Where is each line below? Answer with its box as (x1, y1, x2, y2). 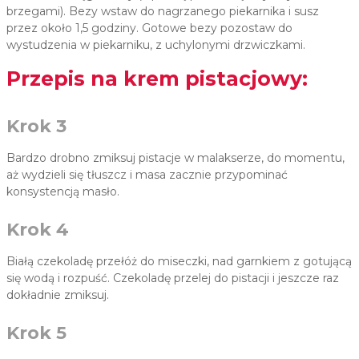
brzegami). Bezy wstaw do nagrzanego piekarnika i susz (6, 4, 319, 19)
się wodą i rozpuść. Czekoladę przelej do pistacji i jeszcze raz (6, 271, 339, 286)
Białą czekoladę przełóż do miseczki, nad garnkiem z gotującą (6, 254, 352, 269)
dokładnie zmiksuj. (6, 288, 112, 303)
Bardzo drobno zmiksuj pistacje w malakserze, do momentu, (6, 151, 345, 166)
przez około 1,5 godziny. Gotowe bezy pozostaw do (6, 21, 292, 36)
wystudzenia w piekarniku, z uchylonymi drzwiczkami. (6, 38, 305, 53)
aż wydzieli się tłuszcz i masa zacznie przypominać (6, 167, 288, 183)
